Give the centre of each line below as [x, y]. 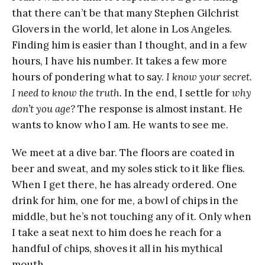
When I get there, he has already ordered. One [125, 184]
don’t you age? [43, 109]
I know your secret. [209, 77]
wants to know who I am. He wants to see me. [120, 125]
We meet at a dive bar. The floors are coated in [123, 152]
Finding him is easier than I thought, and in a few [130, 45]
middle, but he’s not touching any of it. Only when [132, 216]
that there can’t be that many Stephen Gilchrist [125, 13]
